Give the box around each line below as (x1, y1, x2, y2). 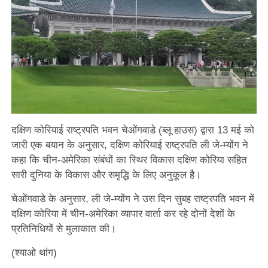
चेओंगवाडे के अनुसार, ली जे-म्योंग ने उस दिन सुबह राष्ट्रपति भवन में (11, 193, 254, 205)
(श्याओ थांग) (11, 246, 57, 258)
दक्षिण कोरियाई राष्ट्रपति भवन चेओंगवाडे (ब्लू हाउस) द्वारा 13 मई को (11, 124, 254, 136)
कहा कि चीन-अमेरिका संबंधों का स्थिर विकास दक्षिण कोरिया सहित (11, 154, 247, 166)
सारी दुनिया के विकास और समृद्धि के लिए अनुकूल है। (11, 169, 201, 181)
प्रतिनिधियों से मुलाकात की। (11, 223, 116, 234)
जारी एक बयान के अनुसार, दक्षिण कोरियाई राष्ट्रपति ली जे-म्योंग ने (11, 139, 248, 151)
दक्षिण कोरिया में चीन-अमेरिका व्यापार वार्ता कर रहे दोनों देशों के (11, 208, 235, 220)
